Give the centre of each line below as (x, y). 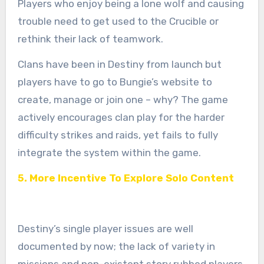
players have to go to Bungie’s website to (115, 82)
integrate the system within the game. (109, 152)
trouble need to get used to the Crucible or (118, 21)
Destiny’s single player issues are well (105, 228)
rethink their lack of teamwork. (90, 39)
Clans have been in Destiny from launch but (119, 64)
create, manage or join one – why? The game (123, 99)
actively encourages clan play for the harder (121, 117)
